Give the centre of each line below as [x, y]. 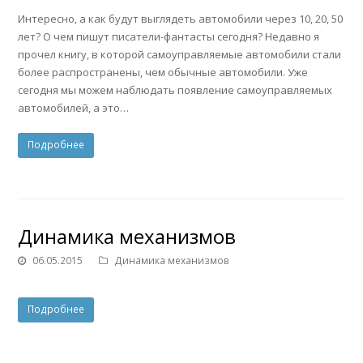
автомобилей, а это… [74, 107]
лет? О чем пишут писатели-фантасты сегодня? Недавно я [169, 36]
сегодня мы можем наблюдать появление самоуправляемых [175, 90]
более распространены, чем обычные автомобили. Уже [163, 72]
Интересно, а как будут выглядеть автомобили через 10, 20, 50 [181, 18]
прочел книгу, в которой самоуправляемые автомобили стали [180, 54]
